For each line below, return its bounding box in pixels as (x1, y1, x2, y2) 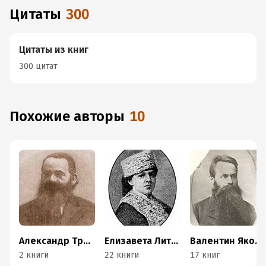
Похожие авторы (19, 108, 125, 125)
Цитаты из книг (19, 44, 88, 55)
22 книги (104, 250, 139, 260)
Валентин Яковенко (255, 235, 262, 246)
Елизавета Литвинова (171, 235, 178, 246)
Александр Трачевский (83, 235, 90, 246)
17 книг (190, 250, 220, 260)
